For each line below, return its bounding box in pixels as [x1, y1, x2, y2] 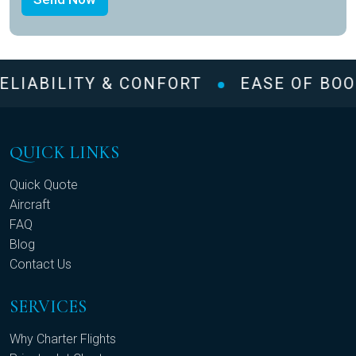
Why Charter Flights [10, 331, 116, 347]
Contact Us [10, 257, 72, 273]
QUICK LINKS [10, 142, 119, 164]
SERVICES [10, 296, 87, 318]
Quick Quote [10, 177, 78, 193]
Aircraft [10, 197, 50, 213]
